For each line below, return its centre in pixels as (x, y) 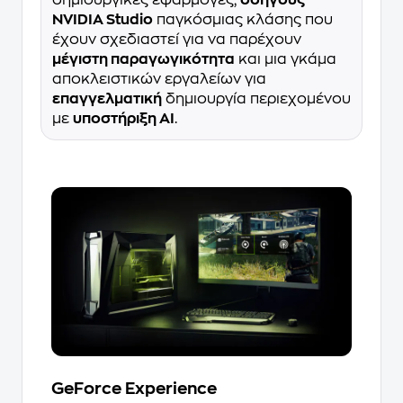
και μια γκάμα (286, 60)
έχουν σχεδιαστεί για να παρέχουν (177, 40)
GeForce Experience (134, 388)
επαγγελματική (107, 99)
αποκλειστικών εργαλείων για (159, 80)
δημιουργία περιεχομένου (256, 99)
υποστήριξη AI (124, 119)
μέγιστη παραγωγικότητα (143, 60)
